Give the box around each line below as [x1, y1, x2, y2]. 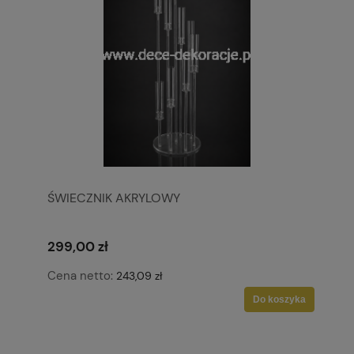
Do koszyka [253, 293, 306, 305]
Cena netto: [47, 267, 116, 284]
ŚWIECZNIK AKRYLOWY [47, 189, 180, 206]
